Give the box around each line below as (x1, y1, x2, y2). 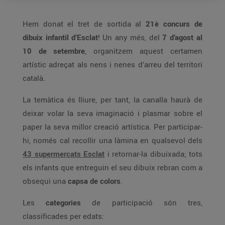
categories (46, 197, 81, 207)
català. (23, 73, 45, 83)
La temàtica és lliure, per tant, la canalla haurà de (23, 94, 202, 104)
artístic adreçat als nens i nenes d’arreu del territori (23, 59, 202, 69)
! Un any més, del (98, 32, 162, 42)
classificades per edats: (23, 211, 104, 221)
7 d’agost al (162, 32, 202, 42)
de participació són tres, (81, 197, 202, 207)
